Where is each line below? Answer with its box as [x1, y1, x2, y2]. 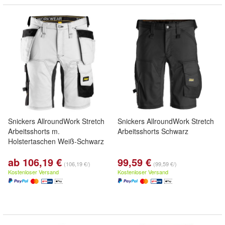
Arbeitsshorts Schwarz [118, 126, 188, 136]
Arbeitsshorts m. [8, 126, 60, 136]
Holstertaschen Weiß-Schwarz [8, 136, 104, 146]
